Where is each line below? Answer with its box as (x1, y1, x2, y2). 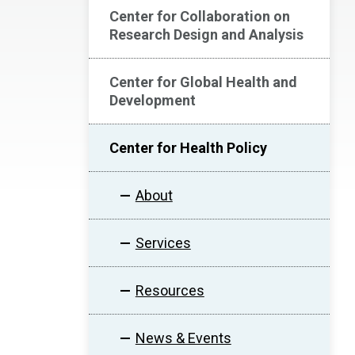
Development (109, 92, 196, 109)
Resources (135, 282, 204, 299)
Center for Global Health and (109, 74, 297, 90)
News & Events (135, 330, 231, 346)
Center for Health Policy (109, 139, 267, 156)
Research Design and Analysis (109, 26, 303, 43)
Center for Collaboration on (109, 8, 290, 25)
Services (135, 235, 191, 251)
